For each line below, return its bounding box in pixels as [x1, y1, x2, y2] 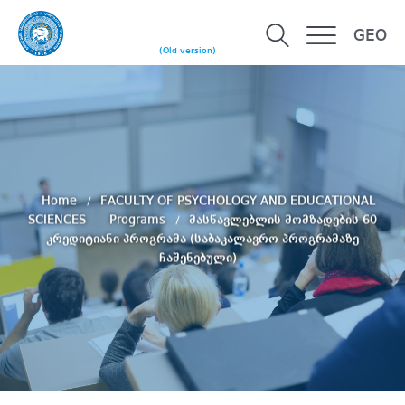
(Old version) [159, 46, 216, 56]
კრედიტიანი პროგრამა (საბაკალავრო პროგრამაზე [46, 232, 359, 246]
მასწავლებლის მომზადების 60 [189, 213, 377, 227]
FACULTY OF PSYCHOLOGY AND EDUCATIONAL [99, 194, 375, 208]
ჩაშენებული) [159, 251, 237, 265]
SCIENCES [28, 213, 89, 227]
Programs [109, 213, 169, 227]
